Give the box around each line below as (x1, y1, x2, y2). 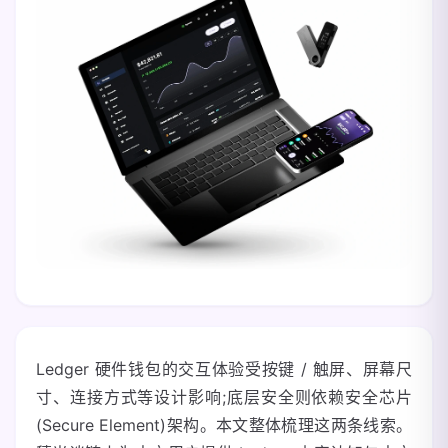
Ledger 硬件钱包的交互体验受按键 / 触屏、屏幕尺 (36, 359, 412, 379)
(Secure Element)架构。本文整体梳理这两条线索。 (36, 415, 412, 435)
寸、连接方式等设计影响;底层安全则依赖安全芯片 (36, 387, 412, 407)
